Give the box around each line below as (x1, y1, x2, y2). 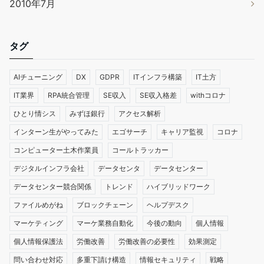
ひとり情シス (14, 109, 56, 118)
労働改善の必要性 (118, 237, 175, 246)
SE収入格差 (140, 91, 177, 100)
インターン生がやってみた (14, 127, 98, 137)
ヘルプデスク (147, 200, 189, 210)
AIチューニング (14, 72, 62, 82)
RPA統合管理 (48, 91, 90, 100)
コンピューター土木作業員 (14, 146, 98, 155)
